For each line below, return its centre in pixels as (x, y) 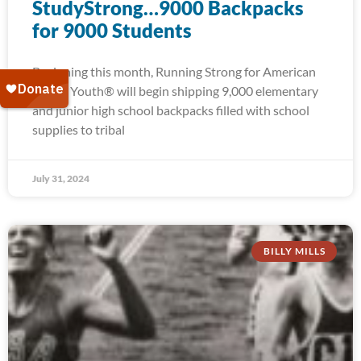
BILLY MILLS (294, 251)
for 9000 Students (112, 30)
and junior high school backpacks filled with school (171, 110)
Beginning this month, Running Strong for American (174, 71)
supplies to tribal (79, 129)
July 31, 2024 (61, 178)
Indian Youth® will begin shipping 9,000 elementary (175, 91)
